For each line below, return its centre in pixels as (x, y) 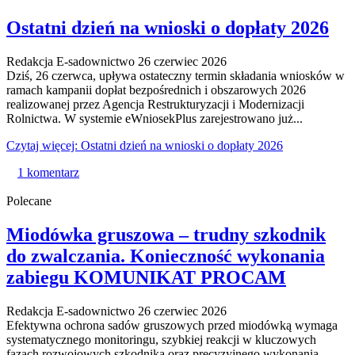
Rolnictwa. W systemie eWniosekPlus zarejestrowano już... (155, 118)
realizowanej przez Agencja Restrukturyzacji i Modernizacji (155, 104)
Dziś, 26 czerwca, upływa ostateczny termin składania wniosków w (176, 75)
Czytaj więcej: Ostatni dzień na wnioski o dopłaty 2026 (145, 145)
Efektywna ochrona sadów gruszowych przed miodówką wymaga (172, 325)
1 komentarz (48, 172)
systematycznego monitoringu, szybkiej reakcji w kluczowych (161, 339)
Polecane (29, 200)
